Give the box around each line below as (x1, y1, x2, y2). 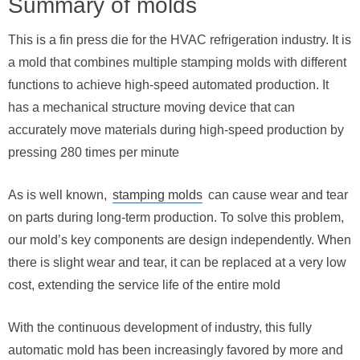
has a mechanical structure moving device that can (8, 100, 295, 114)
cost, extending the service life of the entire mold (8, 278, 280, 292)
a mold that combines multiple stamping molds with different (8, 55, 346, 69)
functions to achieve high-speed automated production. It (8, 78, 329, 92)
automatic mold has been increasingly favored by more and (8, 343, 343, 357)
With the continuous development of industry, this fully (8, 321, 312, 334)
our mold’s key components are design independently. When (8, 233, 351, 247)
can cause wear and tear (205, 188, 348, 202)
